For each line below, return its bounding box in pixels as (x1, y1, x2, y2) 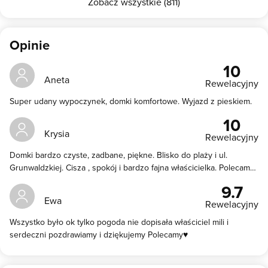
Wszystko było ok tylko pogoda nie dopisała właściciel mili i (10, 215, 229, 228)
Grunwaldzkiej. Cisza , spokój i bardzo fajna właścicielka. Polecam (10, 162, 250, 174)
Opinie (10, 35, 50, 54)
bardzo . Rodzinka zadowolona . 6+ (10, 174, 138, 187)
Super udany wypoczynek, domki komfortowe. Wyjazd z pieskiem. (10, 95, 252, 107)
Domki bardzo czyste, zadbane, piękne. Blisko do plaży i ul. (10, 149, 227, 162)
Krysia (44, 127, 69, 141)
